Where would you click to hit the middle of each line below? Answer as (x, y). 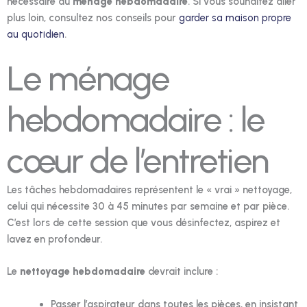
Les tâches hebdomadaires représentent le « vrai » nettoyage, (149, 189)
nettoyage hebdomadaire (83, 272)
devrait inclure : (182, 272)
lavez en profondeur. (54, 239)
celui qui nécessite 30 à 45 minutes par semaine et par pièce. (148, 206)
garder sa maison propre (235, 17)
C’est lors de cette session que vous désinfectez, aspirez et (144, 222)
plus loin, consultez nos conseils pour (93, 17)
